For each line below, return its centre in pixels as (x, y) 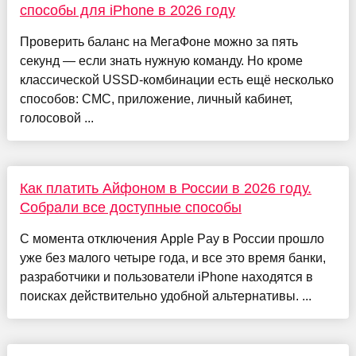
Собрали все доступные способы (130, 208)
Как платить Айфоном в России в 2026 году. (165, 189)
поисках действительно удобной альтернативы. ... (165, 296)
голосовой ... (56, 118)
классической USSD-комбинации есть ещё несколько (176, 80)
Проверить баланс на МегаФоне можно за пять (159, 42)
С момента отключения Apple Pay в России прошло (172, 239)
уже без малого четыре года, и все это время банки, (172, 258)
